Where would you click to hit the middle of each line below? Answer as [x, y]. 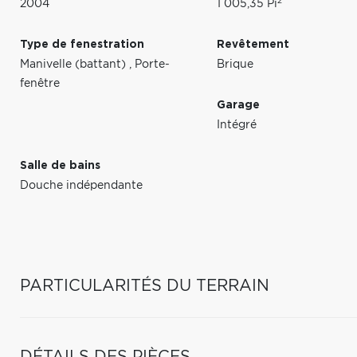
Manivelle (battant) [75, 65]
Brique [235, 65]
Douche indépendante [81, 186]
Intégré [237, 125]
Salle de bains [60, 166]
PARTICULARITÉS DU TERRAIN [145, 286]
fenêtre [40, 84]
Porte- [152, 65]
